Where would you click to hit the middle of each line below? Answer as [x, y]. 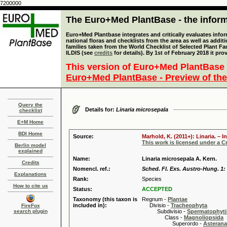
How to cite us [30, 186]
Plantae [178, 199]
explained [30, 151]
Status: [83, 189]
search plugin [30, 211]
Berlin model [30, 145]
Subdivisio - [164, 211]
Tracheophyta [189, 205]
